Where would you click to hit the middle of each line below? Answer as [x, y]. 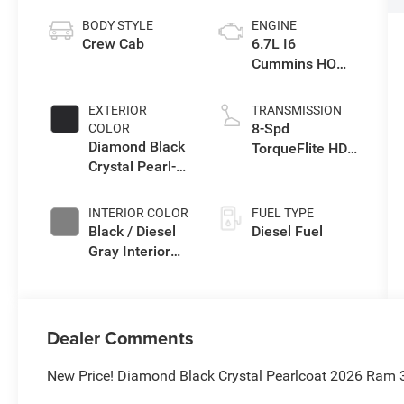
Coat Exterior [131, 186]
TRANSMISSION [296, 110]
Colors [110, 271]
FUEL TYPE [282, 212]
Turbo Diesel [292, 83]
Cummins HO [294, 63]
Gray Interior [130, 251]
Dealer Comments [121, 337]
